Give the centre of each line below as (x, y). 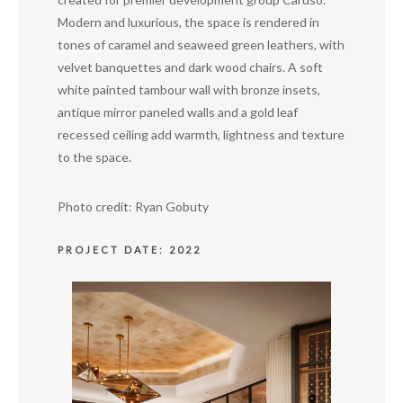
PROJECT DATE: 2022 (130, 250)
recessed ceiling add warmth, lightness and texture (201, 134)
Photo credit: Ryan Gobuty (133, 206)
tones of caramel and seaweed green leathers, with (201, 45)
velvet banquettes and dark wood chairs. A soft (190, 67)
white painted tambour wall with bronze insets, (189, 90)
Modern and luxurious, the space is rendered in (188, 22)
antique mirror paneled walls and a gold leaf (178, 112)
